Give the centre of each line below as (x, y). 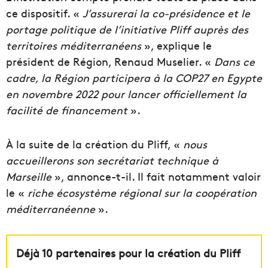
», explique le (176, 45)
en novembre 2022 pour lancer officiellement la (126, 94)
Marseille (29, 176)
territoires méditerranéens (74, 45)
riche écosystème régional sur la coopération (141, 193)
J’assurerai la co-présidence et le (166, 13)
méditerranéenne (51, 209)
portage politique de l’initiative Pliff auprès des (127, 29)
